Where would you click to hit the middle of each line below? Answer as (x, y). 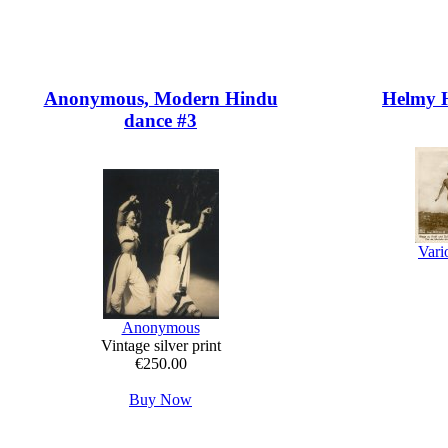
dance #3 (160, 121)
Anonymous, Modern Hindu (160, 99)
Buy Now (160, 400)
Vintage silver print (160, 346)
